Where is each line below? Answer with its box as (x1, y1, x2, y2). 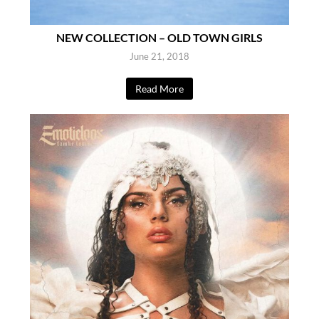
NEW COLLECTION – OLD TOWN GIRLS (56, 30, 263, 44)
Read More (135, 82, 184, 95)
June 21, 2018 (130, 50, 189, 62)
